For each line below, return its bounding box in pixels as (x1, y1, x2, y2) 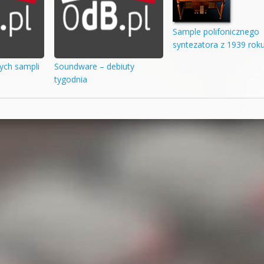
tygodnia (54, 74, 87, 85)
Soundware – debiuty (54, 61, 134, 72)
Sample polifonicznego (173, 25, 260, 37)
